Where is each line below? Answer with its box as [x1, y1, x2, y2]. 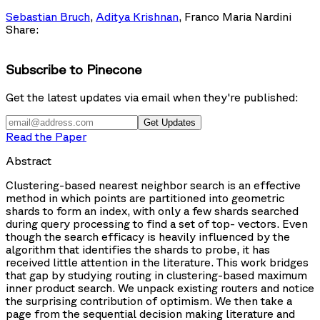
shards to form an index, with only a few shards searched [6, 204, 299, 218]
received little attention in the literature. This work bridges [6, 256, 309, 269]
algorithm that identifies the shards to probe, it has [6, 243, 270, 256]
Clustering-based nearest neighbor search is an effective [6, 179, 301, 192]
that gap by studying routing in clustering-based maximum [6, 269, 307, 282]
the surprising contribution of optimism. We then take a [6, 294, 292, 308]
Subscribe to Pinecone [6, 61, 141, 78]
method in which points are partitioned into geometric [6, 191, 284, 205]
